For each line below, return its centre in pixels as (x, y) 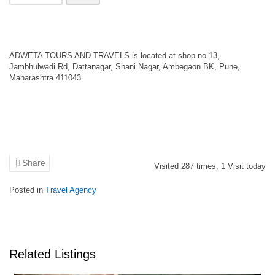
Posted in (27, 190)
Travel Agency (71, 190)
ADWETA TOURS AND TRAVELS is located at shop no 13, (114, 56)
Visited (168, 166)
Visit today (246, 166)
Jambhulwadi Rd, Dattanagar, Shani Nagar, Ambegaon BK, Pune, (125, 67)
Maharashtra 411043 (45, 78)
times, (207, 166)
